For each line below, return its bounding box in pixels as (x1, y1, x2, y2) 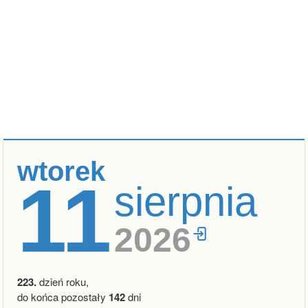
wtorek (17, 156, 105, 186)
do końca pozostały (17, 289, 109, 304)
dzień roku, (36, 274, 89, 289)
